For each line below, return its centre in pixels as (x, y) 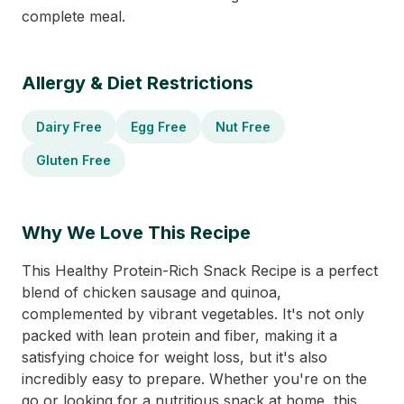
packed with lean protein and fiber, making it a (179, 335)
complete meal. (73, 16)
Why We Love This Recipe (136, 233)
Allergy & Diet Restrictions (138, 83)
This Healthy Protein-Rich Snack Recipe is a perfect (200, 271)
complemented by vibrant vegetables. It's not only (193, 314)
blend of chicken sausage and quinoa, (151, 292)
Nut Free (243, 127)
